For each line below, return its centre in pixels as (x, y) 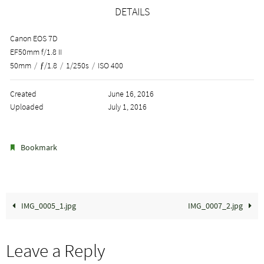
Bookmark (39, 148)
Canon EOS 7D (34, 39)
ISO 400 (110, 66)
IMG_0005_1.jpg (48, 206)
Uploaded (27, 107)
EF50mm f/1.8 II (36, 52)
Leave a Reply (56, 250)
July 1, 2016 (127, 107)
